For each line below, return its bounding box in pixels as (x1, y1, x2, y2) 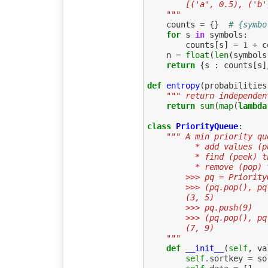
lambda (237, 101, 267, 111)
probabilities (204, 81, 267, 91)
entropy (166, 81, 200, 91)
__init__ (185, 243, 224, 254)
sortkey (209, 254, 243, 264)
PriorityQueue (175, 121, 238, 132)
